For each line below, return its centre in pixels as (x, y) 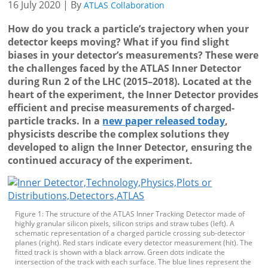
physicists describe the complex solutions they (119, 134)
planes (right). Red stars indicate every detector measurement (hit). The (134, 243)
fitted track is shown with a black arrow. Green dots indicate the (120, 252)
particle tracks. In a (55, 121)
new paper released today (164, 121)
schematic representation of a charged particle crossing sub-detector (130, 233)
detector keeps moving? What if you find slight (119, 42)
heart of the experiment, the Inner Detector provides (133, 95)
